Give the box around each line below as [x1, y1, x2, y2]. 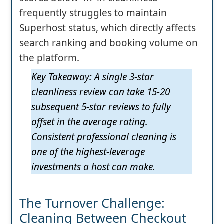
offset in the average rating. [31, 115, 148, 129]
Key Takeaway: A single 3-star [31, 70, 154, 84]
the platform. [19, 51, 79, 65]
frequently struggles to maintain [19, 6, 167, 20]
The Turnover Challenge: [19, 194, 165, 212]
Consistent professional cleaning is [31, 130, 176, 144]
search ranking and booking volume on [19, 36, 198, 50]
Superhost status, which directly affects [19, 21, 196, 35]
